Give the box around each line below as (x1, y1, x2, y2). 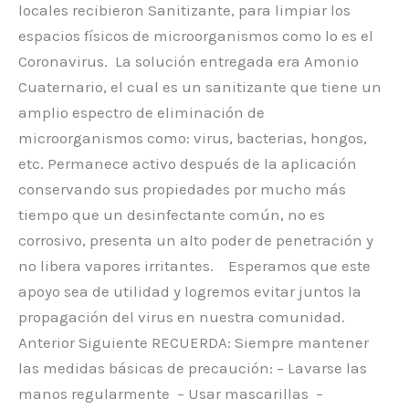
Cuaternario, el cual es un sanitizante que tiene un (18, 77, 382, 96)
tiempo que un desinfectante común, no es (18, 204, 325, 224)
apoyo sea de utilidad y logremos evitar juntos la (18, 281, 362, 300)
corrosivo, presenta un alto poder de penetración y (18, 230, 373, 249)
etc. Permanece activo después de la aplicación (18, 153, 357, 173)
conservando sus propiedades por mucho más (18, 179, 346, 198)
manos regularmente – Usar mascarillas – (18, 383, 323, 403)
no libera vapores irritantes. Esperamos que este (18, 256, 371, 275)
